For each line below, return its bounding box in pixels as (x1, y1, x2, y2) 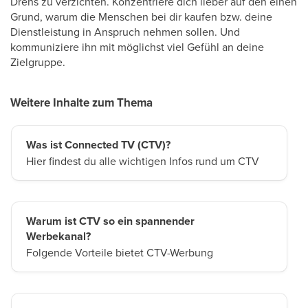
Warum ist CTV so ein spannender (26, 213, 195, 229)
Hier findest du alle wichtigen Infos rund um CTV (26, 153, 259, 168)
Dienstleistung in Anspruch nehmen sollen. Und (10, 24, 240, 39)
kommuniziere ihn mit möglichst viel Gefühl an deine (10, 39, 264, 54)
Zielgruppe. (10, 54, 65, 69)
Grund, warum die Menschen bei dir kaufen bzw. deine (10, 9, 272, 24)
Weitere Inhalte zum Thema (10, 94, 153, 111)
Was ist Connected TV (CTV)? (26, 137, 170, 153)
